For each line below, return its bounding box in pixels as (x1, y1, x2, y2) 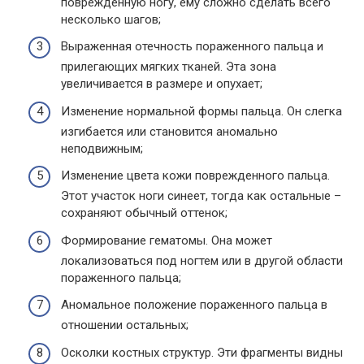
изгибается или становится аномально (61, 123, 278, 139)
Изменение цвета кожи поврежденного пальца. (61, 168, 330, 183)
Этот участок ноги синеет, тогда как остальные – (61, 188, 341, 203)
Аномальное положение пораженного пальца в (61, 297, 327, 312)
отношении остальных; (61, 318, 188, 332)
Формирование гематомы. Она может (61, 232, 272, 248)
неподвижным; (61, 141, 143, 156)
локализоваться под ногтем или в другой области (61, 253, 343, 268)
